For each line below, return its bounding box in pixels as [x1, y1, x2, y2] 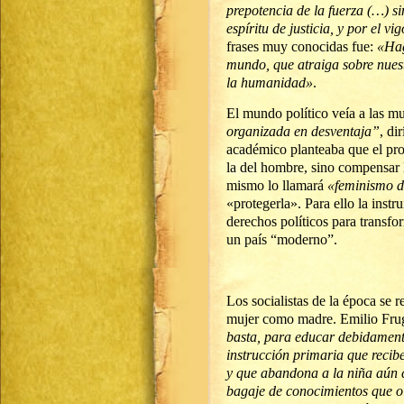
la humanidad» [226, 75, 313, 90]
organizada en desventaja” [226, 124, 380, 139]
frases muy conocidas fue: [226, 39, 377, 54]
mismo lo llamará [226, 178, 327, 193]
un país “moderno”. [226, 232, 337, 247]
